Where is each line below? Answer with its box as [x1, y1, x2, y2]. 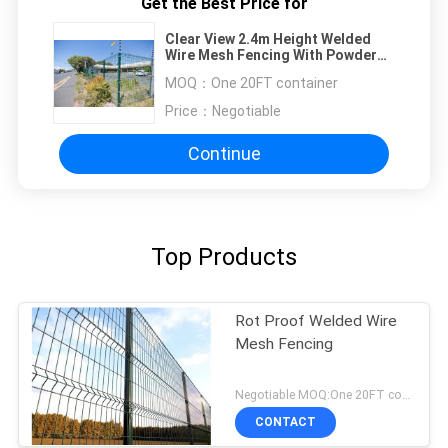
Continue [187, 143, 261, 165]
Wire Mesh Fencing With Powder [165, 46, 377, 63]
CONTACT [255, 415, 317, 430]
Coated [165, 62, 215, 79]
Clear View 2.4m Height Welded [165, 30, 371, 47]
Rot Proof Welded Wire [235, 311, 398, 330]
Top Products [151, 242, 297, 271]
